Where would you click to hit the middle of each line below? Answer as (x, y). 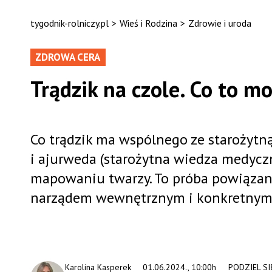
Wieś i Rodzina (148, 23)
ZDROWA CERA (67, 57)
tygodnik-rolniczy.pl (69, 23)
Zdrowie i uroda (219, 23)
